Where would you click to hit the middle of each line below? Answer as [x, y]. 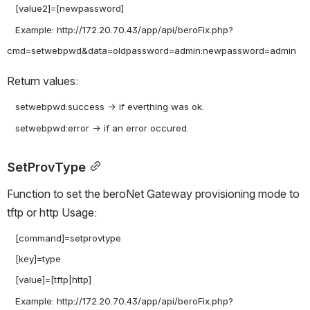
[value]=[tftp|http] [11, 280]
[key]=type [11, 259]
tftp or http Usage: [52, 212]
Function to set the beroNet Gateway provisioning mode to [153, 193]
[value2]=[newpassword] [11, 9]
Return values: [43, 81]
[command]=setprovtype [11, 238]
